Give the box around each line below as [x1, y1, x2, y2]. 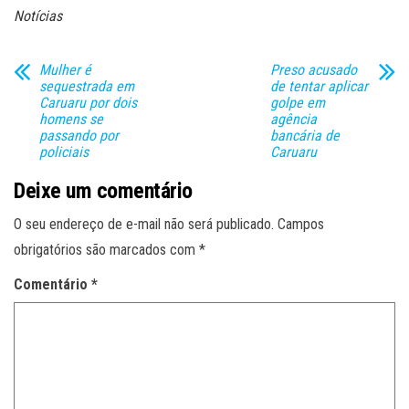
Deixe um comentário [14, 178, 193, 204]
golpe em [269, 94, 325, 112]
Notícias [14, 7, 62, 26]
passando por [39, 127, 119, 145]
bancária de [269, 127, 340, 145]
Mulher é [39, 61, 91, 79]
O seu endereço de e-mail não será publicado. [14, 215, 274, 234]
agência [269, 110, 317, 129]
